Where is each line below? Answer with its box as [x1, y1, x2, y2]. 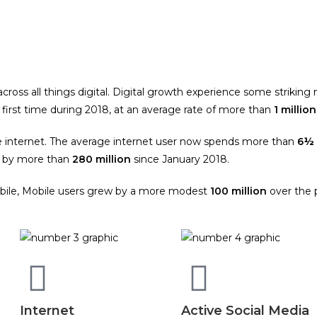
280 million [72, 153, 131, 166]
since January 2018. [131, 153, 229, 166]
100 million [210, 185, 267, 197]
